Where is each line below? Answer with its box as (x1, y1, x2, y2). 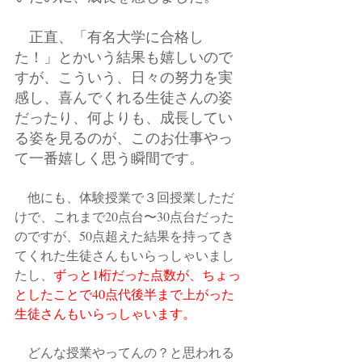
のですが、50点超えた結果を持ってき (15, 227, 234, 244)
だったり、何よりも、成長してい (15, 107, 233, 127)
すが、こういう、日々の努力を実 (15, 67, 233, 86)
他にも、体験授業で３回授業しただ (15, 188, 234, 205)
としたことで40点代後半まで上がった (15, 285, 234, 302)
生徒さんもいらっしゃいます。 (15, 305, 196, 322)
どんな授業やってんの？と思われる (15, 343, 234, 360)
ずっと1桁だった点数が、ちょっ (53, 266, 241, 283)
